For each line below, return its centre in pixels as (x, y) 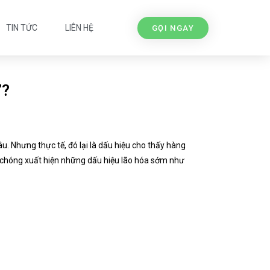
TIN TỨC (22, 28)
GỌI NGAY (173, 28)
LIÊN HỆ (79, 28)
